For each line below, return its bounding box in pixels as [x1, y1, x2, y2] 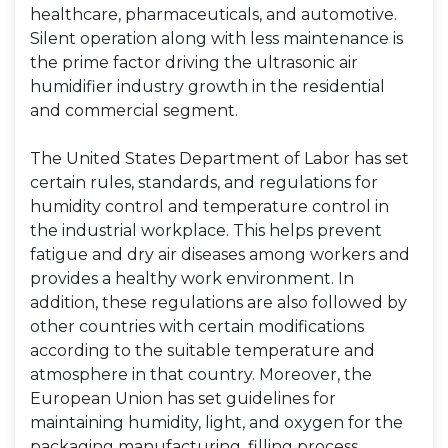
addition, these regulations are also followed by [30, 293, 407, 312]
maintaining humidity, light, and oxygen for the [30, 413, 403, 432]
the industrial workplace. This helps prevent [30, 221, 382, 240]
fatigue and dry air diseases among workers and [30, 245, 410, 264]
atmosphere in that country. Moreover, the [30, 365, 372, 384]
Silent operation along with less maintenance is [30, 29, 403, 48]
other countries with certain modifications [30, 317, 364, 336]
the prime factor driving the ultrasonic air [30, 53, 358, 72]
